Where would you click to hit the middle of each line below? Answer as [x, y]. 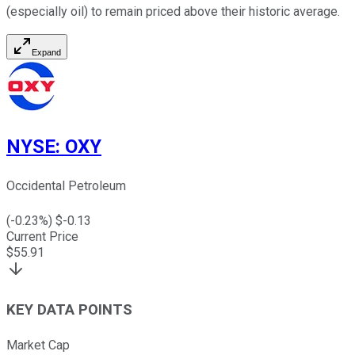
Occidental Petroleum [66, 186]
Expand [46, 52]
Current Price [42, 237]
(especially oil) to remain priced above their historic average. [173, 11]
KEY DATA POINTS [69, 310]
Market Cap [38, 345]
